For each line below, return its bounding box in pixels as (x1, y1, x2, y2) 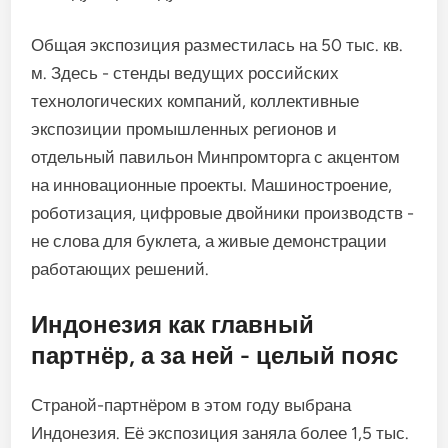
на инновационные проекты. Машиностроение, (31, 175, 393, 195)
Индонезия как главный (31, 309, 315, 339)
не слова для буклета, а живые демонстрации (31, 231, 388, 251)
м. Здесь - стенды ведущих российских (31, 63, 340, 83)
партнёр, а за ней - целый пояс (31, 340, 399, 370)
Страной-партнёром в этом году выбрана (31, 394, 352, 415)
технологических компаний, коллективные (31, 91, 360, 111)
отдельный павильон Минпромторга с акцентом (31, 147, 401, 167)
